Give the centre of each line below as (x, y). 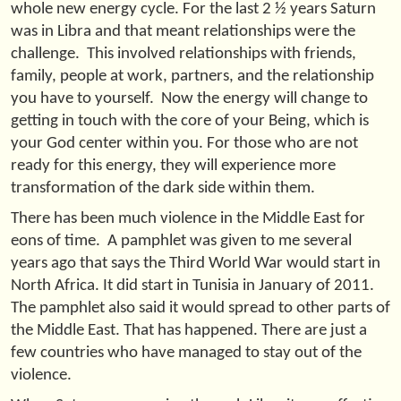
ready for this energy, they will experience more (173, 166)
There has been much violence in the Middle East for (188, 218)
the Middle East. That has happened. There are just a (189, 330)
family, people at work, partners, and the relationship (192, 76)
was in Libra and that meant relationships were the (183, 31)
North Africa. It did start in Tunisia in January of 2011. (192, 286)
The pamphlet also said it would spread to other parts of (200, 308)
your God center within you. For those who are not (184, 143)
